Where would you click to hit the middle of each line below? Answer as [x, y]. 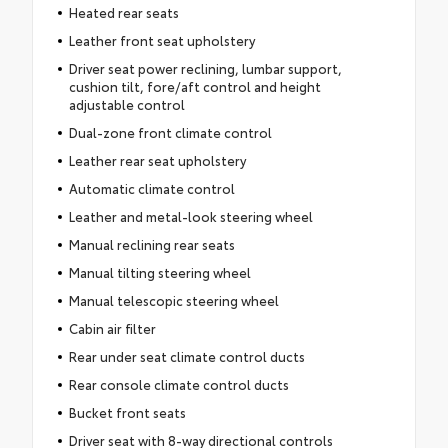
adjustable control [126, 103]
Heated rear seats [123, 11]
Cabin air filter [112, 327]
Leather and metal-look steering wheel [190, 215]
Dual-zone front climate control [170, 131]
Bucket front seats [127, 411]
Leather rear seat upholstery [157, 159]
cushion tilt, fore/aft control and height [194, 85]
